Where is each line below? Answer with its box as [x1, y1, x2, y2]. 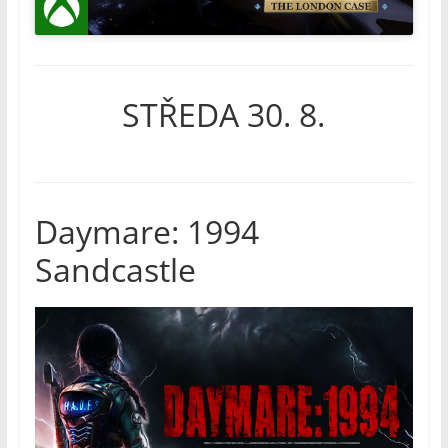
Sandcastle [34, 247, 196, 291]
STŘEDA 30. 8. [122, 92, 326, 136]
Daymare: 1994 [34, 209, 259, 253]
